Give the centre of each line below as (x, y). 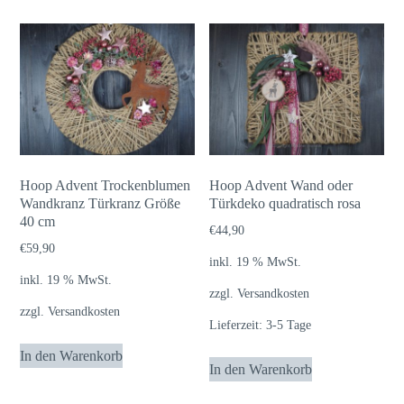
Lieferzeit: (238, 325)
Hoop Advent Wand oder (281, 185)
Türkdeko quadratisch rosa (285, 203)
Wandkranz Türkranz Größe (101, 203)
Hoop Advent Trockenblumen (106, 185)
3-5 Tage (289, 325)
